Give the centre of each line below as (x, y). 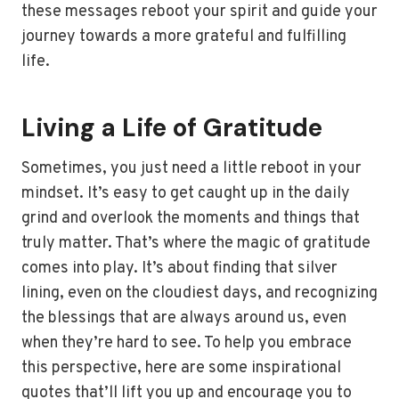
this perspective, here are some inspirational (181, 368)
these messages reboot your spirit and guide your (199, 12)
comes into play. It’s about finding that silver (179, 269)
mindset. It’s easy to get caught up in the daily (186, 194)
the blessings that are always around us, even (184, 318)
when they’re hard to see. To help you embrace (187, 343)
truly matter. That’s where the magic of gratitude (196, 244)
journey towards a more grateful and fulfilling (184, 37)
